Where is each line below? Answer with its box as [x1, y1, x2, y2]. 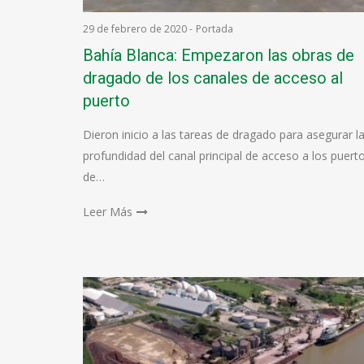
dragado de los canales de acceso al [83, 68, 343, 88]
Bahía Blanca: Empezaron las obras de [83, 45, 354, 65]
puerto [83, 91, 130, 110]
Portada [196, 22, 233, 36]
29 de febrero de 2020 [83, 22, 187, 36]
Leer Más [83, 204, 132, 219]
